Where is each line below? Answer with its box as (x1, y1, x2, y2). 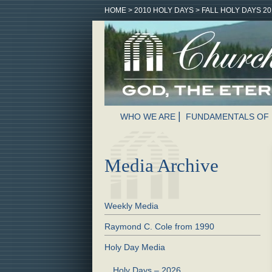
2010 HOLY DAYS (134, 6, 194, 15)
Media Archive (104, 155, 219, 176)
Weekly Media (104, 200, 158, 211)
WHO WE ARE (120, 112, 175, 121)
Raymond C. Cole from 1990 (104, 221, 214, 231)
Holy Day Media (104, 242, 165, 252)
